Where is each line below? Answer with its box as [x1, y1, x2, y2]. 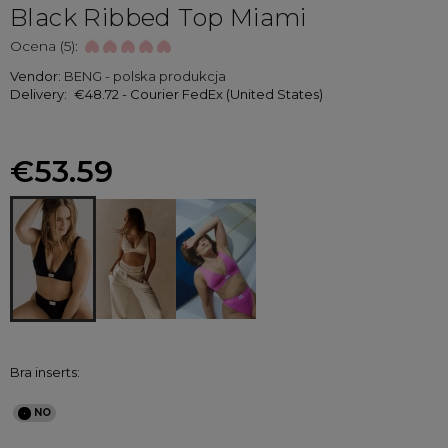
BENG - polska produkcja [64, 68, 226, 85]
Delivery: [10, 86, 67, 103]
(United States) [225, 86, 323, 103]
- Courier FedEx [121, 86, 223, 103]
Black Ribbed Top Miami [10, 3, 307, 33]
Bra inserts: [10, 364, 80, 381]
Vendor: [10, 68, 64, 85]
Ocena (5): [10, 37, 78, 56]
